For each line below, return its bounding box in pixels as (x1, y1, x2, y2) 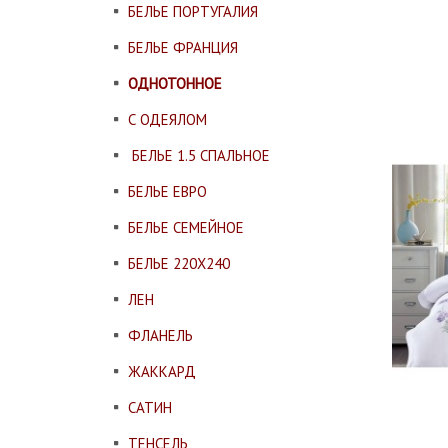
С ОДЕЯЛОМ (128, 110, 207, 129)
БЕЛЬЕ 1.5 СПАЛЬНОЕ (128, 146, 270, 165)
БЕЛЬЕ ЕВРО (128, 182, 207, 201)
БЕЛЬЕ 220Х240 (128, 254, 230, 273)
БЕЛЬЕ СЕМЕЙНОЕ (128, 218, 244, 237)
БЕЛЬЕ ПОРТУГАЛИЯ (128, 2, 258, 21)
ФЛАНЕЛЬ (128, 326, 193, 345)
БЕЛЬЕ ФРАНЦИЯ (128, 38, 238, 57)
